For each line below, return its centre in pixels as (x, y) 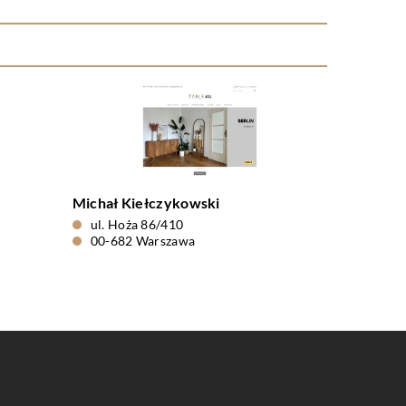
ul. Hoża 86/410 (137, 224)
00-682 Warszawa (143, 241)
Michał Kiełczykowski (146, 203)
